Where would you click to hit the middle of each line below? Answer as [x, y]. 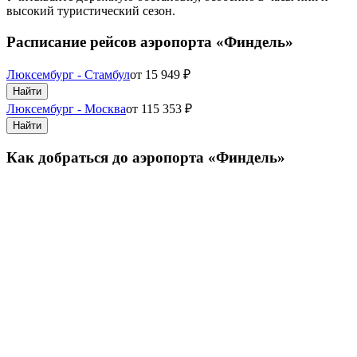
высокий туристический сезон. [91, 10]
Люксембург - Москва [66, 109]
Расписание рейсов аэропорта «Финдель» [150, 41]
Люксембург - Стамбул [68, 75]
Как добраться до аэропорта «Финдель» [146, 157]
